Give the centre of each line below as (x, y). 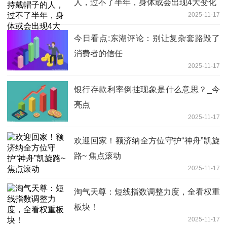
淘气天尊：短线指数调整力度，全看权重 (147, 192)
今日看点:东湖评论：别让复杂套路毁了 (147, 39)
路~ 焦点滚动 (98, 156)
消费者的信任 (98, 54)
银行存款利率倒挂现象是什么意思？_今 (147, 90)
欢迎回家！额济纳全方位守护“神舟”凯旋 (147, 141)
